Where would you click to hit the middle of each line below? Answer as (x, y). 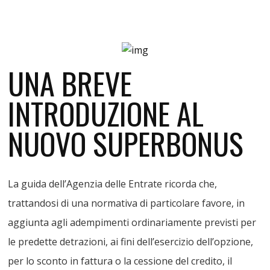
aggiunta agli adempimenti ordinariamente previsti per (132, 222)
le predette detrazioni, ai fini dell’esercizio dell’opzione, (131, 241)
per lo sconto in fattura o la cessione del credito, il (120, 261)
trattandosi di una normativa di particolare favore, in (127, 203)
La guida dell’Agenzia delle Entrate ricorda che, (113, 184)
